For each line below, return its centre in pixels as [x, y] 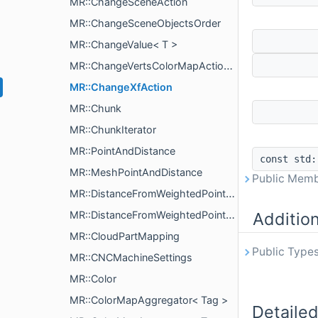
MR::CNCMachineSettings [131, 257]
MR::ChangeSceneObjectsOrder [145, 23]
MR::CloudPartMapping [125, 236]
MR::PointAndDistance [122, 151]
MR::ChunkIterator [113, 130]
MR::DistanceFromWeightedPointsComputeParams [148, 215]
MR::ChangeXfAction [121, 87]
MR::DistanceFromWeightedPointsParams [148, 193]
